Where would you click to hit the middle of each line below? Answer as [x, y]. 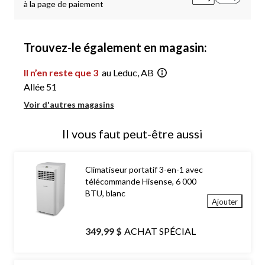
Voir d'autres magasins [69, 105]
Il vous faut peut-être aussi [132, 134]
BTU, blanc [105, 193]
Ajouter [224, 201]
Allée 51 [40, 87]
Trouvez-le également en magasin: [115, 47]
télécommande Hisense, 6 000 [141, 182]
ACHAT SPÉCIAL [160, 231]
